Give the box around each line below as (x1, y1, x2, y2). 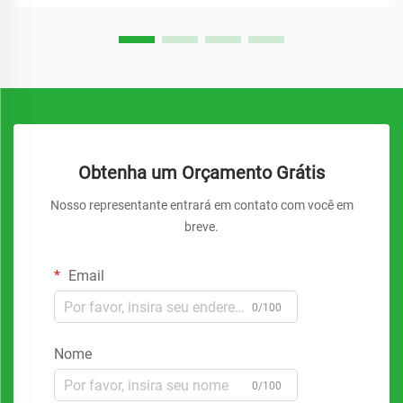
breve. (184, 219, 219, 234)
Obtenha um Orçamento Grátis (78, 162, 325, 184)
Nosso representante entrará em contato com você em (49, 198, 354, 212)
